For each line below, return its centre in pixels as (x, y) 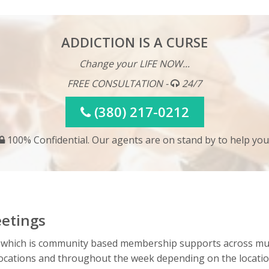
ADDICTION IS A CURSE (134, 42)
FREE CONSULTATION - (119, 84)
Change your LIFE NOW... (134, 64)
